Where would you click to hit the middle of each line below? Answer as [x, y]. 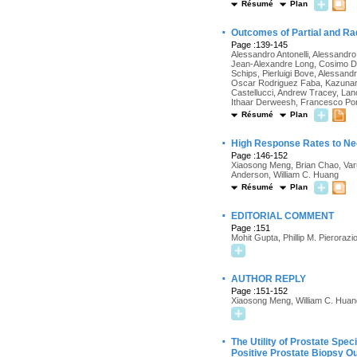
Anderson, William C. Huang [285, 175]
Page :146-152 [259, 155]
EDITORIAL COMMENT [282, 216]
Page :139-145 [259, 45]
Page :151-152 [259, 291]
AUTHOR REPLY [269, 279]
